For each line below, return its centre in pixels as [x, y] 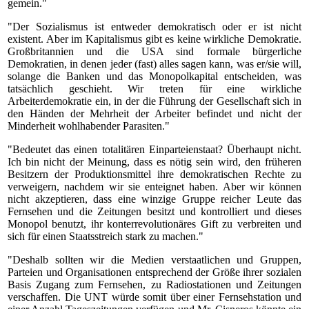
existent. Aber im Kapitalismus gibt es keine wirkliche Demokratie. [154, 39]
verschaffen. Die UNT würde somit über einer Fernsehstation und [154, 297]
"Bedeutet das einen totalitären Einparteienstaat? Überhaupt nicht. [154, 149]
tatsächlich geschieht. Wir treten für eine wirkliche [154, 89]
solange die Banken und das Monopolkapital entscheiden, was [154, 76]
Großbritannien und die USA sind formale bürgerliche [154, 51]
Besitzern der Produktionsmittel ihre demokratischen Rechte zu [154, 174]
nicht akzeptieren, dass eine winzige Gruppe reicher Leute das [154, 199]
